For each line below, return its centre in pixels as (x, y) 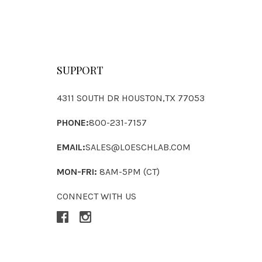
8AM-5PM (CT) (129, 171)
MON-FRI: (77, 171)
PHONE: (73, 122)
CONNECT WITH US (97, 196)
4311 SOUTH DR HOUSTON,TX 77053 (131, 98)
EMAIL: (71, 147)
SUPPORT (80, 70)
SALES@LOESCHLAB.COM (138, 147)
